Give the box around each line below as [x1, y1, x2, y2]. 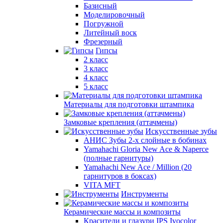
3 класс [84, 64, 108, 73]
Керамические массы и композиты [64, 208, 181, 216]
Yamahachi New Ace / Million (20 [84, 163, 192, 171]
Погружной [84, 19, 123, 28]
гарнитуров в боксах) [84, 172, 156, 180]
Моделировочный [84, 10, 145, 19]
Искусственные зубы [145, 127, 217, 135]
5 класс [84, 82, 108, 91]
